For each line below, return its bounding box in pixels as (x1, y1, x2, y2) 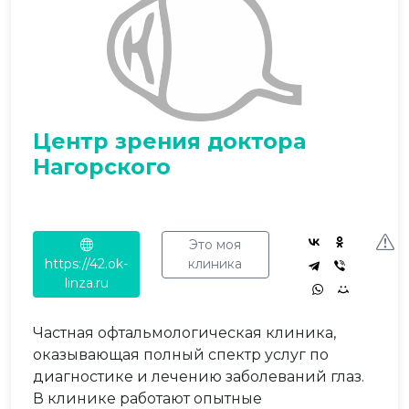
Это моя (189, 236, 242, 253)
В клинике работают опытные (33, 390, 262, 407)
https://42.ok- (45, 256, 129, 272)
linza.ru (64, 275, 109, 291)
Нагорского (33, 153, 171, 180)
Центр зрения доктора (33, 128, 306, 154)
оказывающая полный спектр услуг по (33, 346, 329, 363)
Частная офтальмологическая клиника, (33, 324, 336, 341)
